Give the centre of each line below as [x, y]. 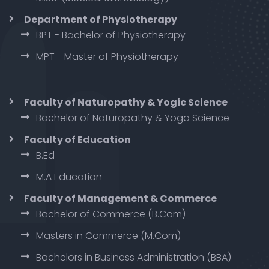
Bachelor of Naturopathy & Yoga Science [133, 118]
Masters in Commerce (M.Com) [108, 235]
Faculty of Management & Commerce [120, 198]
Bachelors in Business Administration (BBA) [134, 257]
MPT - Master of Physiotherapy [107, 56]
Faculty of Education [77, 139]
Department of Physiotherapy [101, 19]
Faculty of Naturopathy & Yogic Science [126, 102]
